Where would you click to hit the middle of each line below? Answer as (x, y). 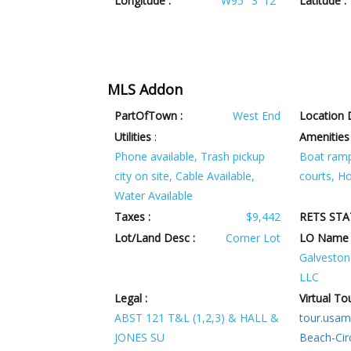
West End (256, 116)
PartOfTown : (149, 116)
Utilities (133, 137)
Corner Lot (253, 238)
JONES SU (140, 338)
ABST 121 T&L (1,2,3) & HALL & (197, 318)
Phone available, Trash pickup (190, 157)
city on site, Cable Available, (185, 176)
